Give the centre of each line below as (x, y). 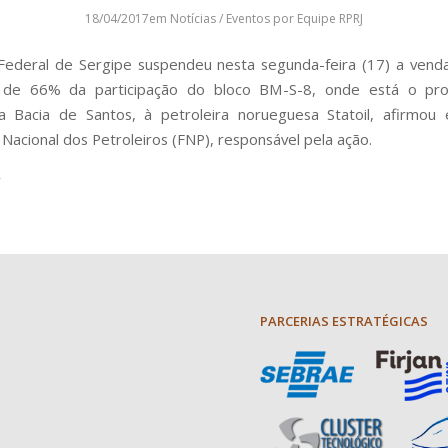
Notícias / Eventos (220, 18)
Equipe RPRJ (330, 18)
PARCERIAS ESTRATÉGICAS (344, 320)
